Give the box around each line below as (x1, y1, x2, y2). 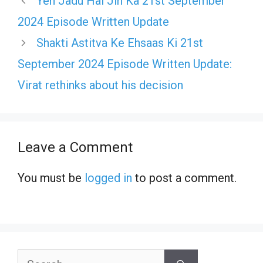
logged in (85, 171, 132, 186)
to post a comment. (132, 171, 237, 186)
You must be (18, 171, 85, 186)
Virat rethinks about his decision (18, 78, 183, 93)
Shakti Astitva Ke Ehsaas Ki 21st (36, 36, 203, 50)
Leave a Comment (18, 139, 133, 156)
